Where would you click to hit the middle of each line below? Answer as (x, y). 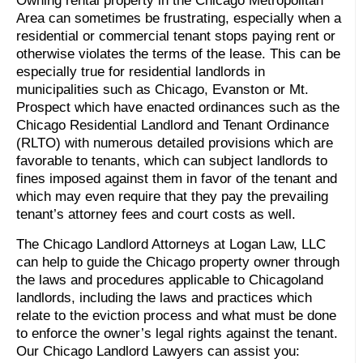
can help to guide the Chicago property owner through (178, 262)
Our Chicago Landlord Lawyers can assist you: (158, 351)
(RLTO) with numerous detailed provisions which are (175, 143)
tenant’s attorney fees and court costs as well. (156, 214)
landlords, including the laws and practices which (164, 297)
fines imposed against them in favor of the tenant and (177, 178)
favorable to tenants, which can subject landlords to (172, 160)
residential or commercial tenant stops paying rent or (176, 36)
